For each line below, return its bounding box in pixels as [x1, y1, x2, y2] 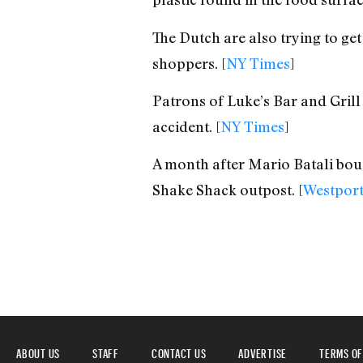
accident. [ [152, 117, 220, 135]
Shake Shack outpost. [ [152, 181, 303, 199]
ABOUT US [16, 341, 60, 361]
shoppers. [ [152, 53, 226, 72]
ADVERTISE [238, 341, 287, 361]
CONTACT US [151, 341, 207, 361]
